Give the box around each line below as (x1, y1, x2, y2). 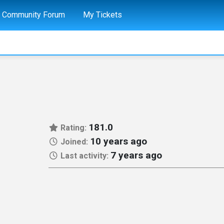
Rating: (58, 123, 88, 132)
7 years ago (110, 149, 162, 161)
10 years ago (89, 135, 147, 147)
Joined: (58, 137, 90, 146)
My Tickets (83, 10, 122, 19)
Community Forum (2, 10, 65, 19)
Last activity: (58, 151, 110, 160)
